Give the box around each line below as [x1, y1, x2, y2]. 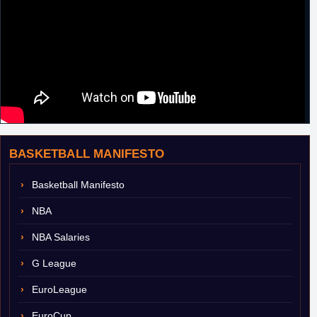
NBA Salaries [32, 231, 90, 243]
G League [32, 258, 76, 269]
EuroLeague [32, 284, 87, 295]
